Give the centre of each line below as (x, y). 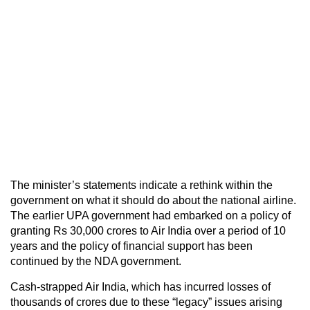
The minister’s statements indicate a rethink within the (142, 185)
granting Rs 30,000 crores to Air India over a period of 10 (148, 230)
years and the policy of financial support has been (131, 246)
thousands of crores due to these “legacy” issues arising (146, 302)
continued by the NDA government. (96, 261)
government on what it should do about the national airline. (153, 200)
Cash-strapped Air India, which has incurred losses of (140, 286)
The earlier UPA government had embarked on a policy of (151, 215)
